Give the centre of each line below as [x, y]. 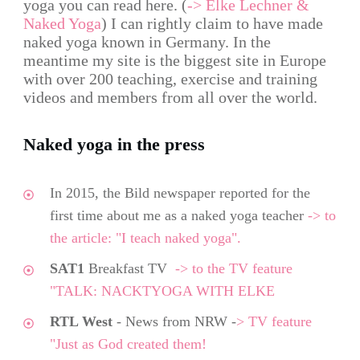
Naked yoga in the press [114, 144]
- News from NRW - [174, 321]
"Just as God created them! [128, 344]
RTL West [81, 321]
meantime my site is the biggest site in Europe [175, 60]
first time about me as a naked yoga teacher [179, 215]
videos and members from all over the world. [170, 97]
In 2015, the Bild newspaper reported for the [180, 192]
